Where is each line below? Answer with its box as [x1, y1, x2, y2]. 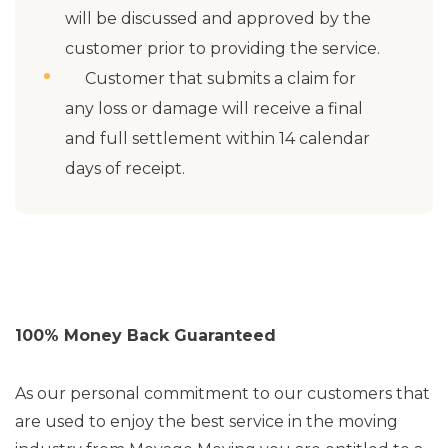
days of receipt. [65, 159, 185, 178]
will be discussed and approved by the [65, 9, 371, 28]
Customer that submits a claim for [65, 69, 356, 88]
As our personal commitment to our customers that [15, 384, 430, 403]
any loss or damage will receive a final [65, 99, 363, 118]
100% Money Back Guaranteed [15, 326, 276, 345]
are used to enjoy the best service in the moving [15, 412, 398, 431]
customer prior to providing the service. [65, 39, 380, 58]
